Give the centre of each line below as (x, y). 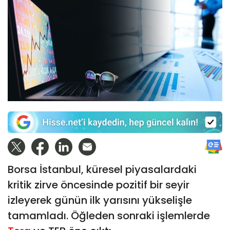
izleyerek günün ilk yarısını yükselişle (100, 200)
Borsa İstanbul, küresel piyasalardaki (102, 169)
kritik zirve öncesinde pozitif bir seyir (99, 185)
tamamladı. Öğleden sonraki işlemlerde (109, 215)
